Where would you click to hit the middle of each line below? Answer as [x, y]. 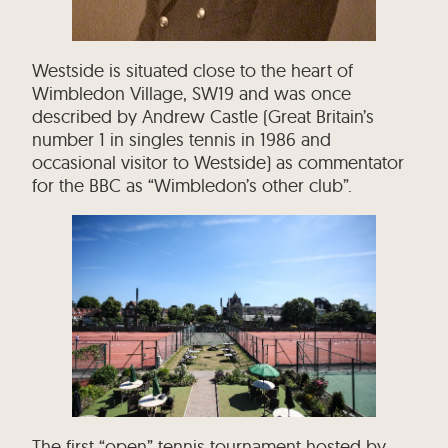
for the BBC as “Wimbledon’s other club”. [192, 186]
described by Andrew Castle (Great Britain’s [203, 117]
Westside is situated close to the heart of [193, 71]
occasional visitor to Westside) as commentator [218, 163]
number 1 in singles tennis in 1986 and [182, 140]
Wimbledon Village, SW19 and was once [192, 94]
